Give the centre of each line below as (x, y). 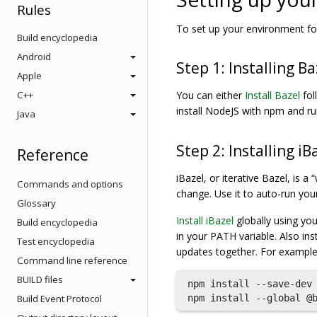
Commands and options (70, 184)
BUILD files (40, 279)
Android (34, 57)
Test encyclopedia (56, 241)
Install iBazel (205, 220)
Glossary (36, 203)
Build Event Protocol (59, 299)
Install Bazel (272, 95)
